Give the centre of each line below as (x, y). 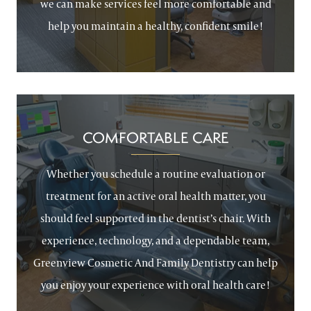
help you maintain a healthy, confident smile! (155, 26)
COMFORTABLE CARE (155, 137)
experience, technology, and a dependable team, (155, 241)
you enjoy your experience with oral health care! (155, 285)
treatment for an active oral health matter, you (155, 196)
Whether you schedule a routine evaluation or (155, 174)
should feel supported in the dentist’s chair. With (155, 218)
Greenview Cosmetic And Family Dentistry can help (155, 263)
